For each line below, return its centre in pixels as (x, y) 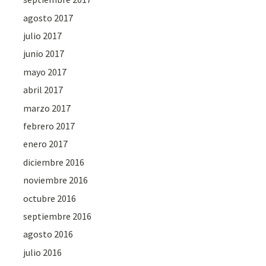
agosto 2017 (48, 18)
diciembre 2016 (54, 162)
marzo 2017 (47, 108)
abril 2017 (43, 90)
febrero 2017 (49, 126)
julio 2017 (43, 36)
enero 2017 (46, 144)
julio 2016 (43, 252)
